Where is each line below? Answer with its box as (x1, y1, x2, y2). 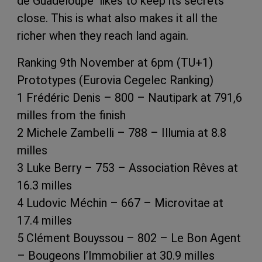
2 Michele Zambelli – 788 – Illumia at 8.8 (17, 125, 226, 140)
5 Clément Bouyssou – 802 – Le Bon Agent (17, 230, 241, 245)
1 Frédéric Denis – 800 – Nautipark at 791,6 (17, 90, 242, 105)
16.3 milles (17, 178, 72, 192)
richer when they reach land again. (17, 28, 194, 43)
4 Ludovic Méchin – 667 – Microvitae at (17, 195, 223, 210)
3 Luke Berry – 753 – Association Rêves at (17, 160, 238, 175)
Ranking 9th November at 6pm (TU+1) (17, 55, 213, 70)
